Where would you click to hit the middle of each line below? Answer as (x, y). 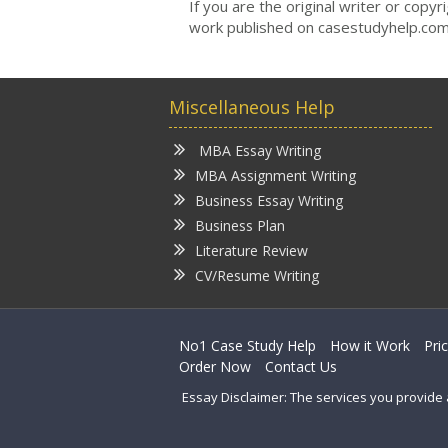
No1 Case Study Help (247, 345)
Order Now (215, 366)
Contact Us (301, 366)
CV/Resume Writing (257, 275)
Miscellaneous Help (252, 106)
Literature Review (251, 250)
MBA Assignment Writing (275, 175)
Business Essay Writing (269, 200)
